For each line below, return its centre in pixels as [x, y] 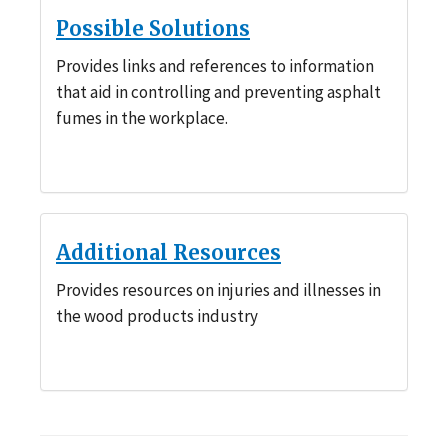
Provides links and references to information [215, 65]
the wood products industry [157, 315]
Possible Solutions [153, 28]
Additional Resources [168, 252]
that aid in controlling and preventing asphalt [218, 91]
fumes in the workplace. [142, 117]
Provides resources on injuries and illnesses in [218, 289]
